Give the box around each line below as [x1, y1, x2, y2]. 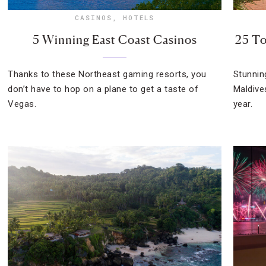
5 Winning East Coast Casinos [32, 33, 197, 47]
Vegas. [8, 99, 37, 109]
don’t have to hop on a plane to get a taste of [8, 84, 199, 94]
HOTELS [123, 13, 155, 22]
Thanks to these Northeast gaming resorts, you [8, 69, 207, 80]
